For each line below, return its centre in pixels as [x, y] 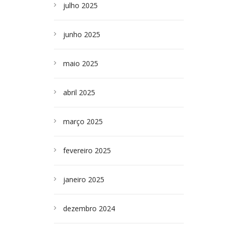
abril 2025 [79, 92]
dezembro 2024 [89, 208]
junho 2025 [82, 34]
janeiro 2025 [84, 179]
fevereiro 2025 [87, 150]
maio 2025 [81, 63]
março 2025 [83, 121]
